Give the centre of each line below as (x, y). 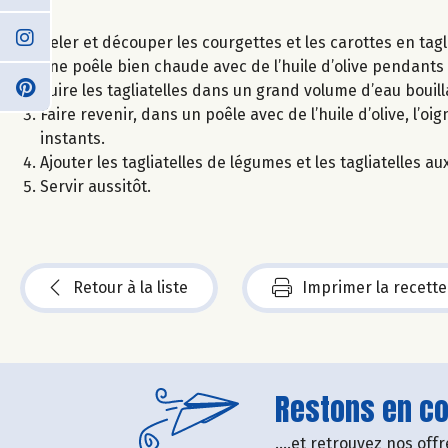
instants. (72, 138)
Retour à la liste (130, 287)
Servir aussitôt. (95, 186)
